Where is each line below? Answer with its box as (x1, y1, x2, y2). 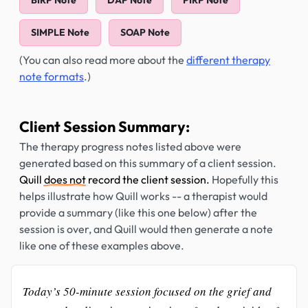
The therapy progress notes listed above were (19, 140, 241, 153)
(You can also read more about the (19, 53, 186, 67)
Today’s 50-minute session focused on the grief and (23, 283, 272, 299)
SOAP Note (120, 26, 170, 38)
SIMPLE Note (31, 26, 89, 38)
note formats (19, 69, 84, 83)
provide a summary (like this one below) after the (19, 206, 257, 219)
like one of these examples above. (19, 239, 184, 252)
